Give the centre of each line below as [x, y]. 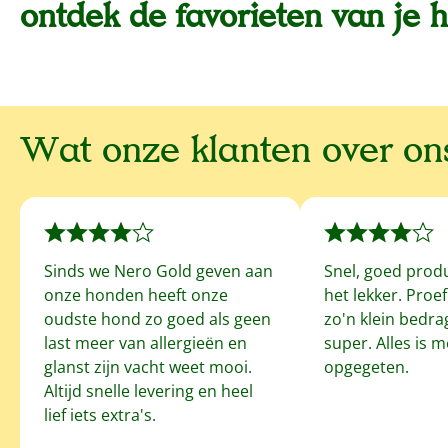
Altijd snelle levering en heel [148, 391]
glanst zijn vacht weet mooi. [148, 367]
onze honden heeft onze [136, 295]
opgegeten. [366, 367]
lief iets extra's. [100, 415]
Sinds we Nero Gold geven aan [158, 271]
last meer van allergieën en [145, 343]
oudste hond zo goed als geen [157, 319]
